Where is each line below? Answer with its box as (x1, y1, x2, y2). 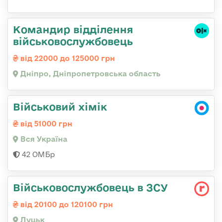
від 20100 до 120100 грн (18, 200, 113, 209)
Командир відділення (13, 23, 133, 35)
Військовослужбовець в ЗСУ (13, 181, 168, 193)
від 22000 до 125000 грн (18, 54, 115, 62)
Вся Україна (18, 134, 67, 143)
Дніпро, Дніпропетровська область (18, 69, 161, 78)
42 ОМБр (20, 150, 55, 159)
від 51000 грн (18, 119, 72, 128)
